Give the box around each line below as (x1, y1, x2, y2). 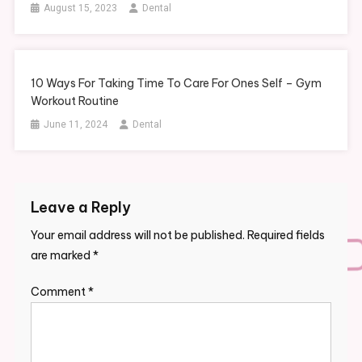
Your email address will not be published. (30, 227, 245, 242)
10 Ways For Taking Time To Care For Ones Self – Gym (31, 75, 322, 90)
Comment (30, 284, 88, 299)
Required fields (246, 227, 325, 242)
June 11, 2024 (44, 118, 108, 130)
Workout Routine (31, 93, 120, 108)
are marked (30, 247, 93, 263)
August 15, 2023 (44, 2, 118, 14)
